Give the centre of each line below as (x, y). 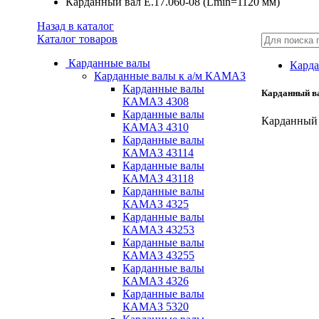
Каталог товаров (77, 39)
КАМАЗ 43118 (158, 178)
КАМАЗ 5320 (156, 307)
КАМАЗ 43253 (158, 230)
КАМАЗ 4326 (156, 281)
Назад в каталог (75, 26)
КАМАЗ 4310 (156, 127)
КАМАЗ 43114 (158, 153)
